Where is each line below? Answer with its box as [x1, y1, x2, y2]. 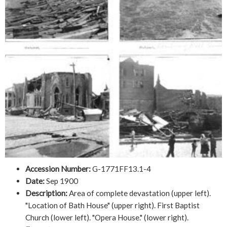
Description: [25, 188, 67, 198]
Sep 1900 [45, 176, 78, 185]
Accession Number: [25, 164, 91, 173]
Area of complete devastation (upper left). [67, 188, 211, 198]
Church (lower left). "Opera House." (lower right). [25, 212, 188, 222]
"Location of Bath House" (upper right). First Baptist [25, 200, 200, 210]
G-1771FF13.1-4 [91, 164, 151, 173]
